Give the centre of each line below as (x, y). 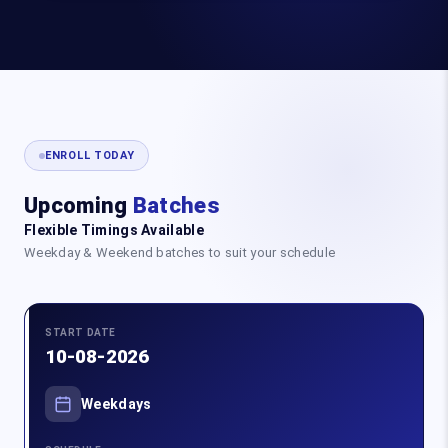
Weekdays (116, 403)
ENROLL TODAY (90, 156)
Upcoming (78, 206)
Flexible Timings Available (114, 230)
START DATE (80, 333)
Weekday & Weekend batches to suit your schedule (180, 253)
